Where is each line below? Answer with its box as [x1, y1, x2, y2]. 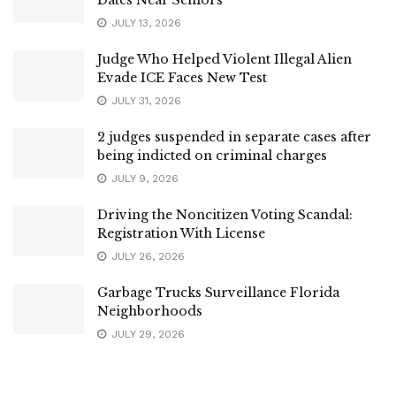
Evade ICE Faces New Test [97, 69, 267, 86]
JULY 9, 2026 [108, 171, 179, 185]
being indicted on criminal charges [97, 147, 327, 164]
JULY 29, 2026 [108, 327, 185, 340]
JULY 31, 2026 [108, 94, 181, 107]
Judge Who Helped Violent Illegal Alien [97, 50, 352, 67]
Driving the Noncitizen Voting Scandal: [97, 206, 353, 223]
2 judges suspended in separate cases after [97, 128, 371, 145]
